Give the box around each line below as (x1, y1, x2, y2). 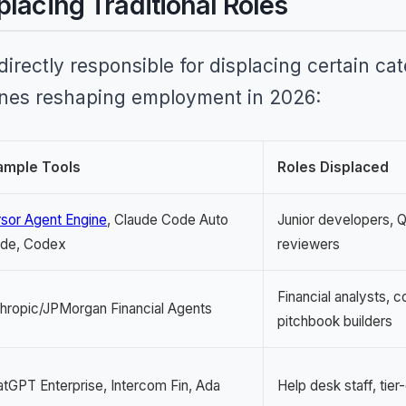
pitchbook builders (277, 313, 392, 330)
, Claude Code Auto (107, 211, 228, 228)
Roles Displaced (277, 159, 389, 176)
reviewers (277, 236, 340, 253)
